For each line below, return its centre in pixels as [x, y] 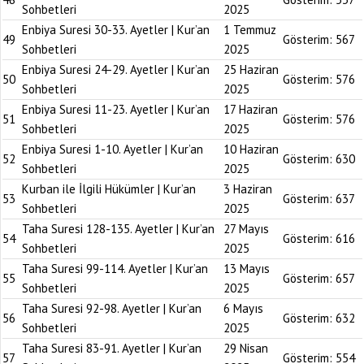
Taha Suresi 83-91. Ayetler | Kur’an [112, 348]
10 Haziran [251, 149]
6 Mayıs [243, 308]
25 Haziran [251, 69]
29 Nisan [246, 348]
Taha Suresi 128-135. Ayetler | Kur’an [118, 229]
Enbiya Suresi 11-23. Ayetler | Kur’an [116, 109]
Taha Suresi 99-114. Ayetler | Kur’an [115, 269]
